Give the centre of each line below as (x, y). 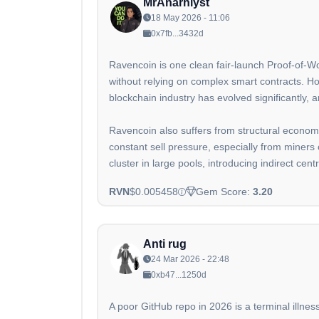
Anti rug (165, 244)
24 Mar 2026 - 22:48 (190, 260)
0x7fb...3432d (177, 34)
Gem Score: (224, 191)
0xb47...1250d (179, 275)
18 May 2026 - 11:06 (190, 18)
